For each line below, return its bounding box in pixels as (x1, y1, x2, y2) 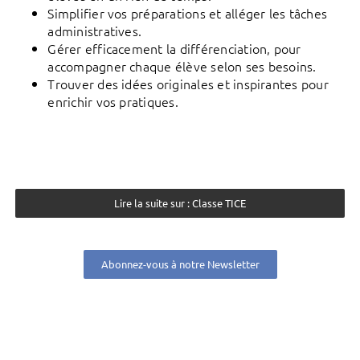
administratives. (47, 22, 142, 40)
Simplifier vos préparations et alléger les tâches (47, 4, 328, 22)
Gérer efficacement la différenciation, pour (47, 39, 301, 58)
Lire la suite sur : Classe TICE (114, 196, 246, 211)
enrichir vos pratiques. (47, 92, 178, 111)
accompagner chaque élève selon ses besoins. (47, 57, 317, 76)
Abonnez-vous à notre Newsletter (100, 257, 260, 272)
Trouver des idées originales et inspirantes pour (47, 75, 329, 93)
